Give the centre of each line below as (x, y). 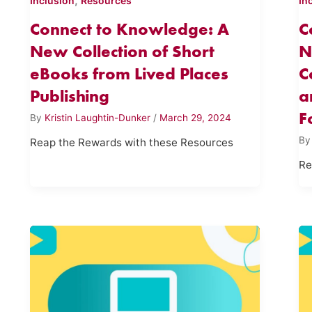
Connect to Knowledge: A (129, 29)
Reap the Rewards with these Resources (131, 143)
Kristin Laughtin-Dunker (99, 117)
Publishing (69, 96)
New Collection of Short (122, 52)
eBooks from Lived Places (129, 74)
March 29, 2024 (195, 117)
